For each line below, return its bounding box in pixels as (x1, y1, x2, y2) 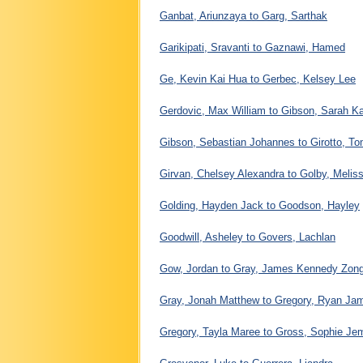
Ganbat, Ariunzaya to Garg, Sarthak (160, 9, 327, 22)
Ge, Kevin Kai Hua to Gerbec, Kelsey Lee (160, 72, 356, 85)
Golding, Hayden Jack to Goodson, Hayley (160, 199, 360, 211)
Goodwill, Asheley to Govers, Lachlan (160, 230, 335, 243)
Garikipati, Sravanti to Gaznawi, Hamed (160, 41, 345, 53)
